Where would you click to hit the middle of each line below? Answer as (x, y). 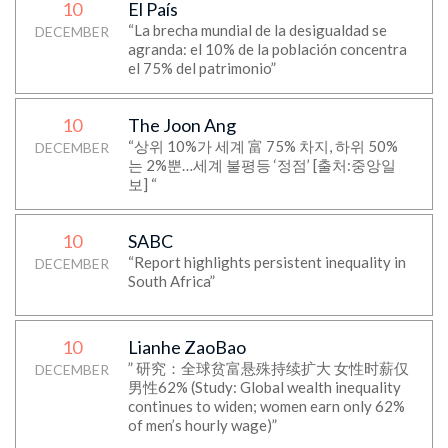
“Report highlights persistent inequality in (266, 262)
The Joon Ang (181, 125)
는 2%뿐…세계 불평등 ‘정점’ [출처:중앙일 (261, 165)
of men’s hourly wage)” (202, 425)
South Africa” (171, 281)
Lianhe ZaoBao (186, 347)
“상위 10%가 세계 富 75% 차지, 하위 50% (262, 146)
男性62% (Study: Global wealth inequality (264, 387)
